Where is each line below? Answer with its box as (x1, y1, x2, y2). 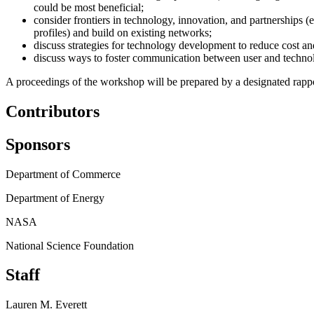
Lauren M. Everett (6, 299, 87, 311)
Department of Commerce (6, 168, 121, 180)
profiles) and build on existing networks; (34, 26, 212, 39)
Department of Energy (6, 191, 104, 204)
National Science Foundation (6, 239, 134, 252)
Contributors (6, 102, 100, 121)
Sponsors (6, 135, 70, 153)
